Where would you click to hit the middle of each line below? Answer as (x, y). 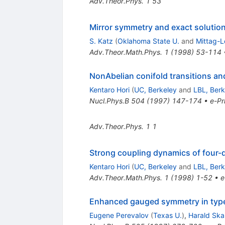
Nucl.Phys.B (109, 101)
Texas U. (167, 215)
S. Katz (101, 41)
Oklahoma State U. (148, 41)
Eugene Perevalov (119, 215)
